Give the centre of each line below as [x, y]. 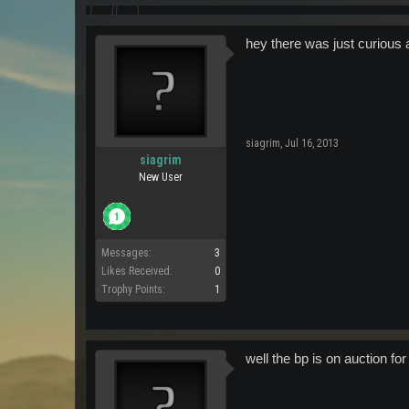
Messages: [126, 253]
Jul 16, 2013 [312, 143]
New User [161, 177]
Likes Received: [137, 271]
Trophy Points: [133, 289]
